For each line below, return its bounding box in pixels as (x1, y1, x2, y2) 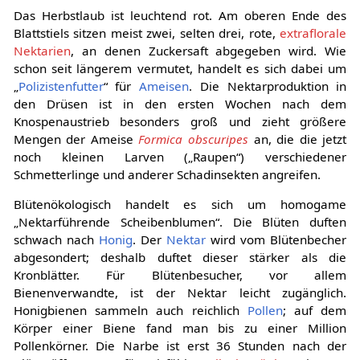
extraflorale (280, 24, 347, 41)
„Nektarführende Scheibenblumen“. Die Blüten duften (13, 213, 347, 230)
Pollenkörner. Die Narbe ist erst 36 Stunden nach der (13, 337, 347, 354)
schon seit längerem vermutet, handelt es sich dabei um (13, 59, 347, 76)
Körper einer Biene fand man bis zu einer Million (13, 319, 347, 336)
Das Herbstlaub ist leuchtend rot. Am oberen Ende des (13, 6, 347, 23)
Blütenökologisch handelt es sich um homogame (13, 195, 347, 212)
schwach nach (13, 231, 99, 247)
